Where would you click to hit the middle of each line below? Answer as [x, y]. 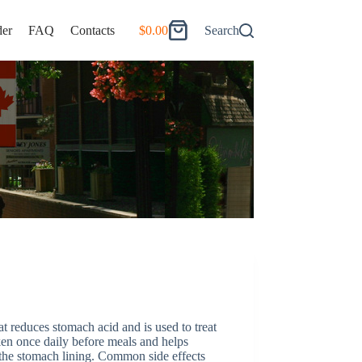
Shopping [162, 36]
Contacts [92, 30]
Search [221, 30]
